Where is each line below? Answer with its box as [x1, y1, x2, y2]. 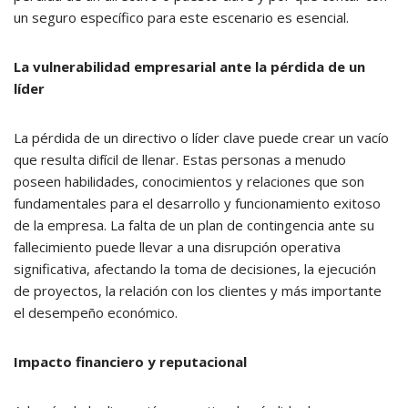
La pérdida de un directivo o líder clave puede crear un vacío [14, 127, 389, 147]
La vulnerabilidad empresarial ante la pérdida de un [14, 56, 365, 76]
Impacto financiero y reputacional [14, 352, 247, 371]
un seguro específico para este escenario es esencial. [14, 7, 349, 26]
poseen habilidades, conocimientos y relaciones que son [14, 171, 364, 190]
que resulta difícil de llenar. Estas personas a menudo [14, 149, 346, 168]
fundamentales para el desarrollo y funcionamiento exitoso [14, 193, 381, 212]
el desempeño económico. [14, 302, 178, 321]
